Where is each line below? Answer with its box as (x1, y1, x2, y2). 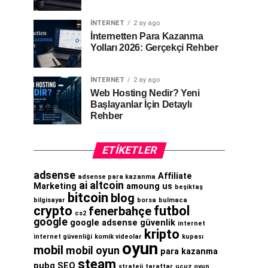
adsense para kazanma (78, 173, 156, 181)
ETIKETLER (100, 144, 159, 156)
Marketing (33, 181, 77, 191)
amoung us (126, 181, 172, 191)
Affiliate (158, 171, 192, 181)
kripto (144, 226, 179, 242)
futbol (154, 203, 190, 218)
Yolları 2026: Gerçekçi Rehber (90, 42, 218, 53)
